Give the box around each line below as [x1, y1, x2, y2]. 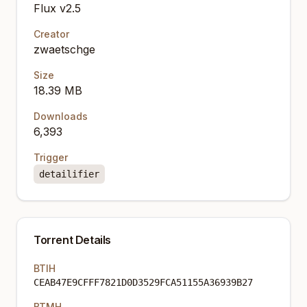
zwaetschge [34, 42, 95, 56]
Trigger [34, 151, 68, 163]
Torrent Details [34, 233, 111, 247]
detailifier [39, 169, 99, 180]
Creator [34, 28, 69, 40]
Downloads [34, 110, 88, 122]
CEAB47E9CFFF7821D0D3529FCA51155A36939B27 [34, 277, 253, 288]
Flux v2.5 [34, 1, 81, 15]
